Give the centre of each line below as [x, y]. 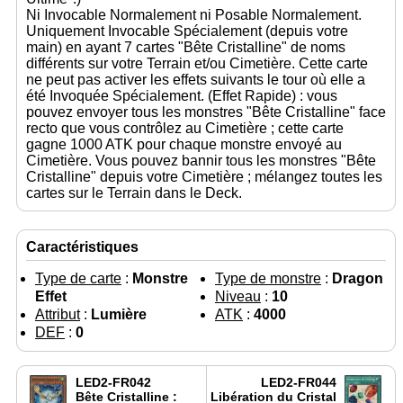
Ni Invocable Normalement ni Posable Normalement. [194, 14]
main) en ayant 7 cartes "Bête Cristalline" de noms [186, 47]
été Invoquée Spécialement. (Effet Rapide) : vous [182, 95]
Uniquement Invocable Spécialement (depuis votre [187, 31]
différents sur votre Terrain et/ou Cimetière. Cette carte [197, 63]
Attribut [58, 314]
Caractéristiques [82, 246]
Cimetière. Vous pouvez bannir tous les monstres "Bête [201, 160]
